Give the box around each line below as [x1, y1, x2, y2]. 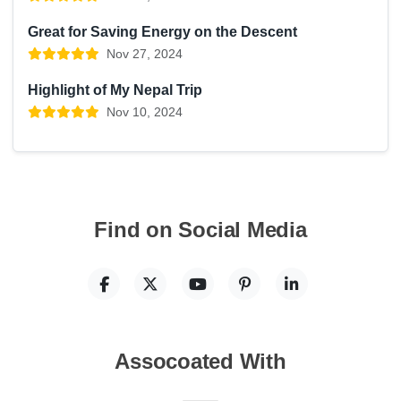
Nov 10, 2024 [107, 105, 183, 120]
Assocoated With [115, 349, 286, 374]
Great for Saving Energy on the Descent [28, 24, 297, 40]
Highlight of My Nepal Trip [28, 82, 202, 98]
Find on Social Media [94, 218, 307, 243]
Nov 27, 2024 [107, 47, 183, 62]
